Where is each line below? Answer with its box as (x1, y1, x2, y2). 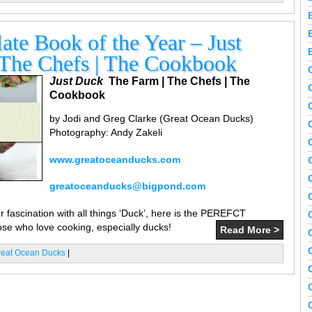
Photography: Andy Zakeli (49, 127, 162, 138)
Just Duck (49, 75, 103, 87)
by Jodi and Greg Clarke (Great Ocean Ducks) (49, 113, 253, 124)
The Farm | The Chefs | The (109, 75, 250, 87)
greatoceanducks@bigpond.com (49, 180, 205, 192)
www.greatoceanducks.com (49, 153, 180, 165)
